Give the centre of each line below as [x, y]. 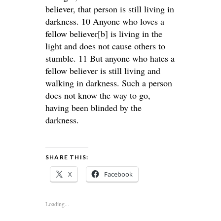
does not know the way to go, [98, 95]
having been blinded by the [93, 108]
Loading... [57, 204]
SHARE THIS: [67, 157]
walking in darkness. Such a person [109, 83]
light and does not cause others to [105, 46]
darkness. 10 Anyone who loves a [105, 21]
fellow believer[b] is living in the [104, 34]
